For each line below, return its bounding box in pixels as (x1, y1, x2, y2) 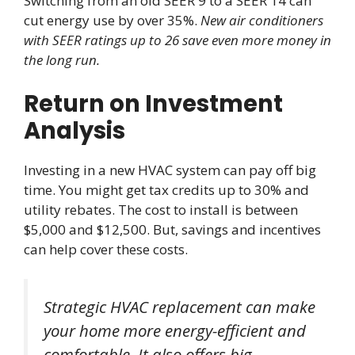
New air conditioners (200, 11, 323, 30)
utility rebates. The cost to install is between (24, 200, 298, 219)
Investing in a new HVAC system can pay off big (24, 160, 316, 179)
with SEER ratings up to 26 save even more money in (24, 31, 331, 50)
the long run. (24, 51, 100, 70)
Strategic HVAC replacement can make (44, 296, 315, 319)
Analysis (24, 114, 125, 147)
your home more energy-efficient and (44, 319, 306, 342)
